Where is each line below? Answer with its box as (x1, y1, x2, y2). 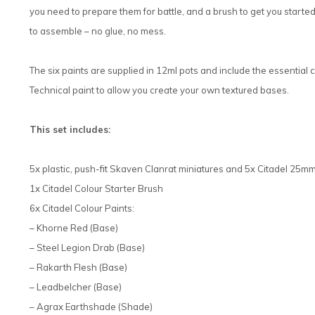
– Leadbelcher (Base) (30, 281, 122, 292)
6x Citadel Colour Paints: (30, 202, 134, 214)
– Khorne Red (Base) (30, 221, 118, 233)
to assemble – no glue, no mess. (30, 25, 166, 37)
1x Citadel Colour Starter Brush (30, 182, 163, 194)
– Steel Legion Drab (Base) (30, 241, 145, 253)
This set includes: (30, 123, 110, 135)
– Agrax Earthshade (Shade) (30, 300, 153, 312)
